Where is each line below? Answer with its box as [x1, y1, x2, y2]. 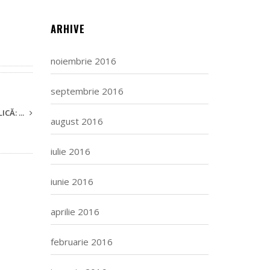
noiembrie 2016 [50, 55, 116, 67]
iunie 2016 [50, 175, 93, 187]
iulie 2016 [50, 145, 90, 157]
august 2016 [50, 115, 103, 127]
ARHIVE [50, 21, 85, 36]
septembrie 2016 [50, 85, 124, 97]
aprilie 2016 [50, 206, 99, 218]
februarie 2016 [50, 236, 113, 248]
